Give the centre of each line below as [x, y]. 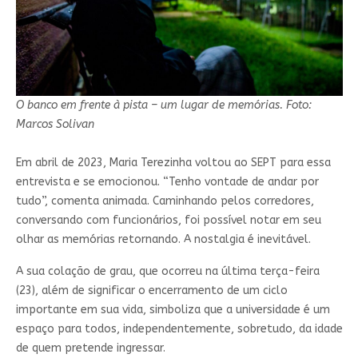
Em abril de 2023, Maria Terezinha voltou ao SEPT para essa [173, 163]
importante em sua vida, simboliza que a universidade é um [173, 310]
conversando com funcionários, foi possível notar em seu [168, 221]
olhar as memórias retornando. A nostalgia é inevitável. [165, 240]
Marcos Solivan [55, 125]
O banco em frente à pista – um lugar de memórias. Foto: [163, 105]
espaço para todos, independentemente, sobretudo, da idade [179, 329]
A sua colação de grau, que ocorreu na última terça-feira [167, 272]
